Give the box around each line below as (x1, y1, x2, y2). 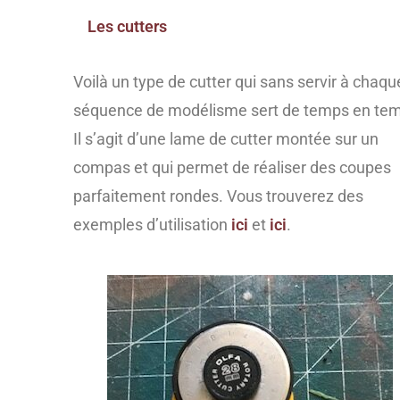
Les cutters (87, 17, 168, 37)
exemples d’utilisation (73, 214, 231, 234)
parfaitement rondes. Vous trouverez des (73, 186, 363, 205)
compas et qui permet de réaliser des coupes (73, 157, 391, 177)
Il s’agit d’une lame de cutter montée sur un (73, 129, 379, 148)
